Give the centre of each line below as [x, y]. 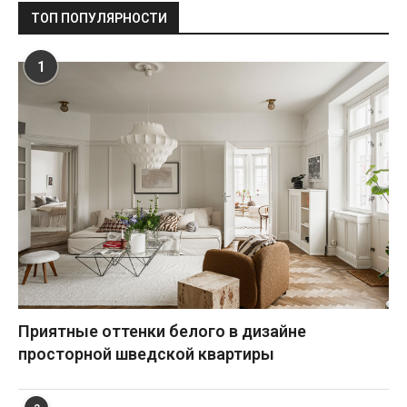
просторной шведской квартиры [146, 354]
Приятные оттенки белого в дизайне [162, 331]
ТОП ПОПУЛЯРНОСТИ [99, 18]
